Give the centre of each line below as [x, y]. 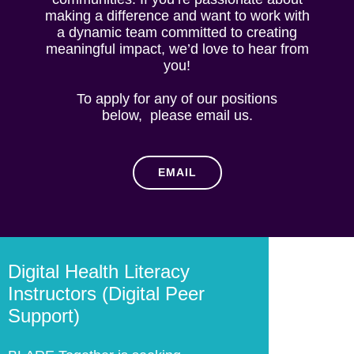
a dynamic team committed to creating [177, 32]
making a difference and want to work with [177, 16]
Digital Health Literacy [99, 271]
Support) [44, 316]
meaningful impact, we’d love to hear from [177, 49]
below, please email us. [177, 115]
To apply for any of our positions [177, 99]
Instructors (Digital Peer [106, 294]
